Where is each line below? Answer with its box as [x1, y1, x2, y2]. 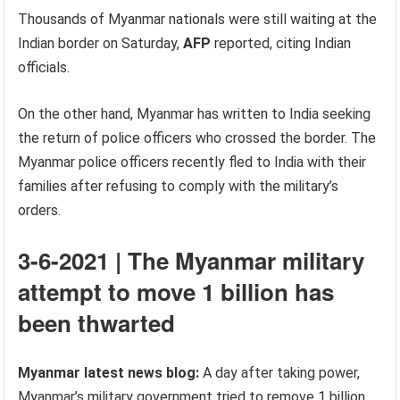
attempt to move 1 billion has [18, 275, 335, 308]
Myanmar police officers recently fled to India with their [18, 154, 367, 171]
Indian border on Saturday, [18, 35, 184, 52]
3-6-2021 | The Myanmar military [18, 244, 365, 277]
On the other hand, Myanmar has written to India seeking [18, 105, 371, 122]
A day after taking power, [199, 364, 361, 381]
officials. [18, 59, 71, 76]
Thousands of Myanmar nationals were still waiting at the [18, 11, 378, 28]
